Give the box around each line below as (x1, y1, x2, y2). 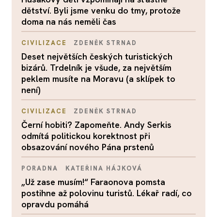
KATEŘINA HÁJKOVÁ (65, 164, 142, 172)
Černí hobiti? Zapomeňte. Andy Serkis (21, 119, 171, 130)
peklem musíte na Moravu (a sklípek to (21, 73, 175, 84)
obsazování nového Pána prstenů (21, 141, 154, 153)
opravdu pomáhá (21, 198, 89, 210)
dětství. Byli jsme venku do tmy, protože (21, 4, 181, 16)
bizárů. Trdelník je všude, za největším (21, 62, 171, 73)
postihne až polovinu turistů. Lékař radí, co (21, 187, 192, 199)
